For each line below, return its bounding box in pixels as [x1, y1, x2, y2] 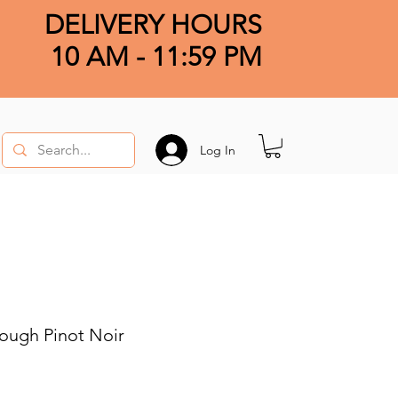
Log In [199, 141, 235, 158]
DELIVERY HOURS [44, 9, 262, 41]
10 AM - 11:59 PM [51, 41, 262, 73]
